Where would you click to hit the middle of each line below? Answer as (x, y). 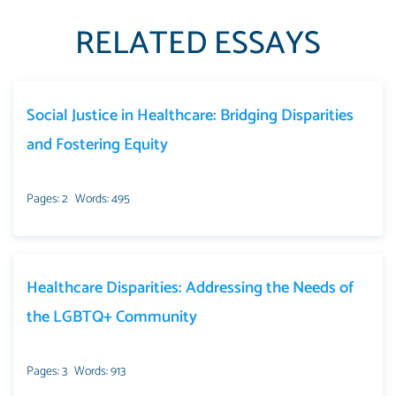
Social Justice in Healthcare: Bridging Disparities (190, 115)
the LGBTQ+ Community (112, 317)
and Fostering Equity (97, 145)
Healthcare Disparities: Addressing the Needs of (190, 288)
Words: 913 (100, 371)
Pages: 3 (47, 371)
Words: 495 (103, 199)
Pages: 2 (47, 199)
